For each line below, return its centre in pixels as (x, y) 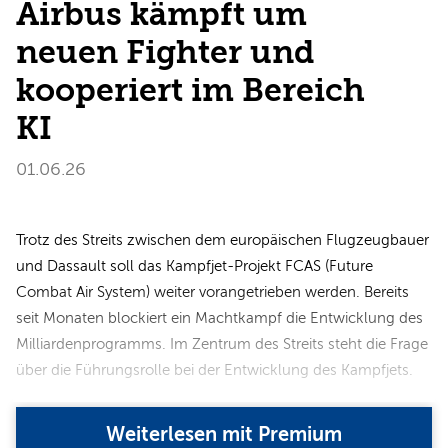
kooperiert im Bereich (190, 90)
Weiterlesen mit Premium (224, 434)
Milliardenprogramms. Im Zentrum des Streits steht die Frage (222, 343)
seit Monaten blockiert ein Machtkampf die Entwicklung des (219, 317)
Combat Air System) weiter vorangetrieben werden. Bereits (212, 291)
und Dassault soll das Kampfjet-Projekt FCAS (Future (194, 265)
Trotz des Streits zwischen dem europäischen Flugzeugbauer (222, 239)
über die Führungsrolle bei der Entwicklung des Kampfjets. (214, 369)
